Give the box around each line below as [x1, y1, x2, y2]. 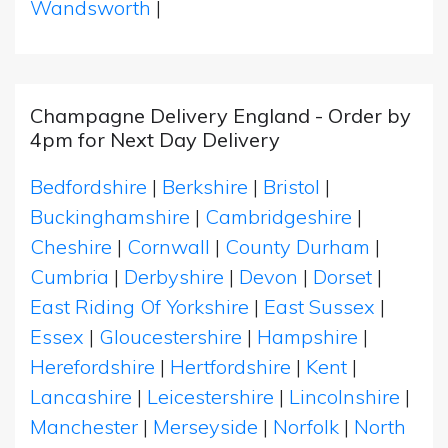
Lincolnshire [289, 383, 400, 409]
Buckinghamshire [30, 203, 190, 229]
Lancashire [30, 383, 132, 409]
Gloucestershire [99, 323, 242, 349]
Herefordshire [30, 353, 155, 379]
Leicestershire [147, 383, 274, 409]
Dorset [313, 263, 372, 289]
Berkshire [162, 173, 248, 199]
